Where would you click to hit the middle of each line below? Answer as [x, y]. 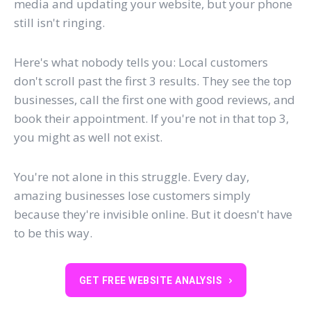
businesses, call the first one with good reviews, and [154, 99]
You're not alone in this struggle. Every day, [132, 176]
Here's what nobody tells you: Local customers [141, 62]
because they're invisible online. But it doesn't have [153, 214]
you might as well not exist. [88, 137]
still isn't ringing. [59, 22]
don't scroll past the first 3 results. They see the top [153, 81]
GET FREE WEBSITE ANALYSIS [150, 281]
